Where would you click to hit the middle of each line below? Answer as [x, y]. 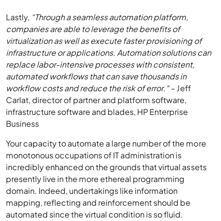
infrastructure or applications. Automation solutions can [109, 53]
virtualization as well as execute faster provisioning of [104, 41]
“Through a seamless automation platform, [110, 17]
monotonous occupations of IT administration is [94, 155]
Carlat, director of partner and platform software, [96, 100]
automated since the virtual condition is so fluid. [95, 214]
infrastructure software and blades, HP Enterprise [97, 112]
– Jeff [180, 88]
